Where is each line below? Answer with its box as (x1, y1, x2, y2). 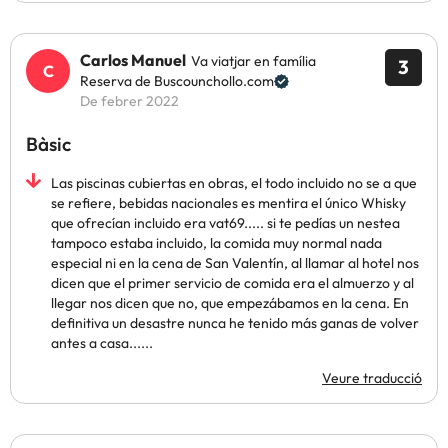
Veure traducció (322, 369, 422, 387)
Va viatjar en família (191, 52, 316, 70)
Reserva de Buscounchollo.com (80, 72, 274, 90)
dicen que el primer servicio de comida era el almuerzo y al (51, 274, 414, 292)
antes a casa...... (51, 334, 153, 352)
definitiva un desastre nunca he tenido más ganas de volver (51, 314, 419, 332)
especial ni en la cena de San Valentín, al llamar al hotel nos (51, 254, 419, 272)
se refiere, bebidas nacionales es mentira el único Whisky (51, 194, 406, 212)
